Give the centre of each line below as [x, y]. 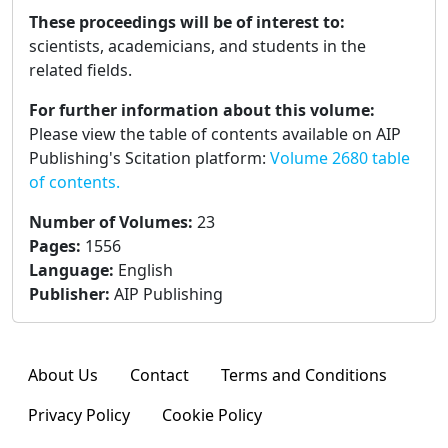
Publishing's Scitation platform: [149, 158]
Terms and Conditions [304, 375]
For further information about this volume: [202, 110]
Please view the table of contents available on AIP [215, 134]
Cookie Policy [212, 415]
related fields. [80, 70]
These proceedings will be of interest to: [187, 22]
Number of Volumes [108, 222]
